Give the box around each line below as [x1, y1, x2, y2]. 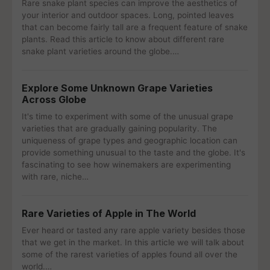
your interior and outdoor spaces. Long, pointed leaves [22, 10, 234, 20]
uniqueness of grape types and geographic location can [22, 136, 237, 145]
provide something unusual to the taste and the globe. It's [22, 148, 245, 157]
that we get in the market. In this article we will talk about [22, 237, 244, 247]
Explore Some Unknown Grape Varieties [22, 82, 213, 94]
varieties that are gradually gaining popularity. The [22, 124, 217, 133]
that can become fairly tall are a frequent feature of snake [22, 22, 248, 32]
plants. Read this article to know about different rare [22, 34, 224, 44]
